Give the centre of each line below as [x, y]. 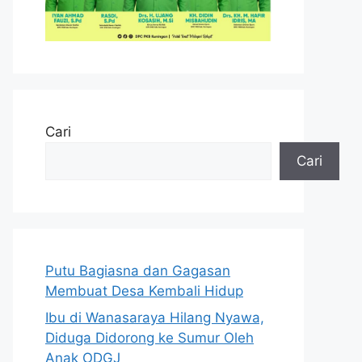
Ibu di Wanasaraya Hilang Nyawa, [155, 318]
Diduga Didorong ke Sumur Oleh [149, 338]
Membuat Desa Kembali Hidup [144, 290]
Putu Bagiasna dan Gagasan [138, 270]
